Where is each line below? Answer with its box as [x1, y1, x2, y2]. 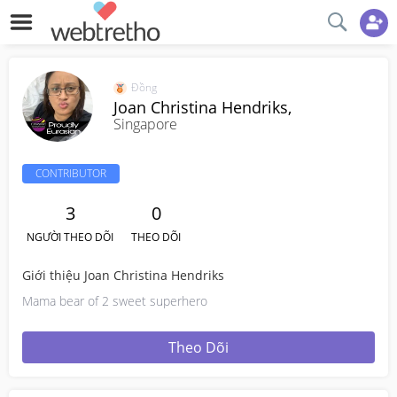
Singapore [113, 114, 177, 134]
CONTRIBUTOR [35, 166, 106, 181]
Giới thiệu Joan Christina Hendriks [22, 267, 224, 284]
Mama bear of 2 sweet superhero [22, 292, 207, 309]
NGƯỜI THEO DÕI [27, 230, 113, 245]
